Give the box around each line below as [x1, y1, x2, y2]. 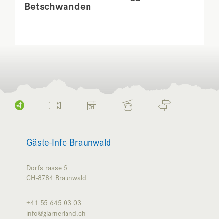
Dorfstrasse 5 [26, 161, 67, 173]
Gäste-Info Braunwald [26, 134, 111, 149]
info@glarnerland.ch [26, 207, 86, 218]
